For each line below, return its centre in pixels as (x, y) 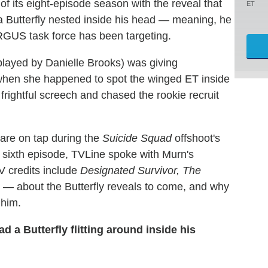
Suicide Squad (137, 138)
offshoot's (196, 138)
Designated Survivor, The (141, 170)
